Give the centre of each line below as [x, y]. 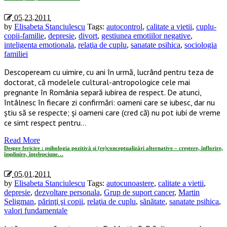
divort [88, 35]
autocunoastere [130, 183]
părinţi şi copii [61, 201]
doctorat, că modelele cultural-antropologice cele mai [97, 82]
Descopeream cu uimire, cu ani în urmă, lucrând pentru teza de [109, 72]
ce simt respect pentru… [45, 122]
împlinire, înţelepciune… [34, 154]
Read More [22, 140]
